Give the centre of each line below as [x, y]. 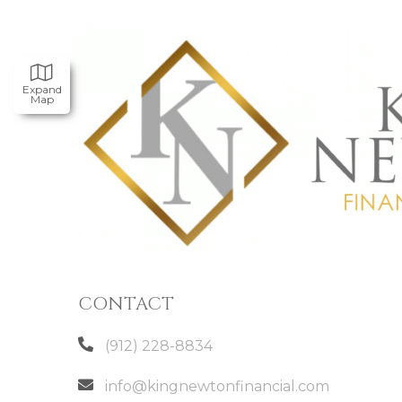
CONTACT [126, 303]
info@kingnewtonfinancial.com [217, 386]
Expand [42, 89]
